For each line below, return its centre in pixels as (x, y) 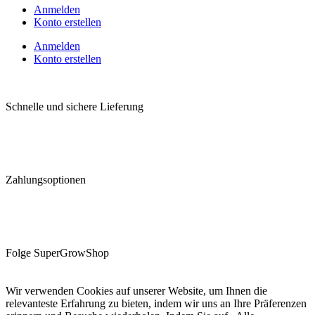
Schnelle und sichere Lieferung (75, 107)
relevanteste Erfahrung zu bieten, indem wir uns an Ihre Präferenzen (156, 304)
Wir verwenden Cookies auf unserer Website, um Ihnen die (136, 291)
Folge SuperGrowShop (57, 253)
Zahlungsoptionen (46, 180)
